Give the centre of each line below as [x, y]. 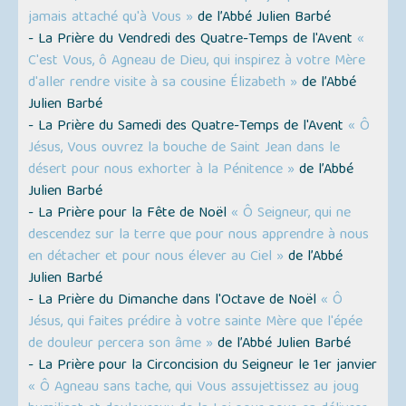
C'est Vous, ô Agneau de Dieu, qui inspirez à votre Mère [197, 62]
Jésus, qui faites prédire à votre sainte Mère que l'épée [196, 323]
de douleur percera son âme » [121, 345]
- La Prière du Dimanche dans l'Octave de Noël [175, 301]
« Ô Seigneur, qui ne [291, 214]
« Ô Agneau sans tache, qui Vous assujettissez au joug [194, 388]
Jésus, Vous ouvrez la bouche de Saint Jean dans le [184, 149]
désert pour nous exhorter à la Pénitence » [162, 171]
